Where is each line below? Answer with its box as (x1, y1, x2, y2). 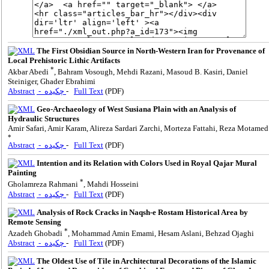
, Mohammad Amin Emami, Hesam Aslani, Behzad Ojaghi (68, 228, 254, 238)
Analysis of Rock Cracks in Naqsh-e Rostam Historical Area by (37, 207, 248, 217)
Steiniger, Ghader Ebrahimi (8, 77, 95, 86)
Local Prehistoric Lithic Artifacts (8, 56, 120, 65)
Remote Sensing (8, 217, 61, 226)
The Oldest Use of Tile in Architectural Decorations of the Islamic (37, 256, 256, 265)
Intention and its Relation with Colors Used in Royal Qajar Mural (37, 159, 257, 168)
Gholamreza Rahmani (8, 180, 80, 189)
